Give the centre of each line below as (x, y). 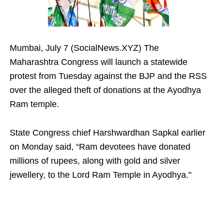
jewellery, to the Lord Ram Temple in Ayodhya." (101, 175)
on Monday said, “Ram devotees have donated (100, 147)
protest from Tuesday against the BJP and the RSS (108, 76)
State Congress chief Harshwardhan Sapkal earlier (108, 133)
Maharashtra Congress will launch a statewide (99, 62)
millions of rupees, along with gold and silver (95, 161)
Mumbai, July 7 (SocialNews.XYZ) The (84, 48)
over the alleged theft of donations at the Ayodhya (105, 90)
